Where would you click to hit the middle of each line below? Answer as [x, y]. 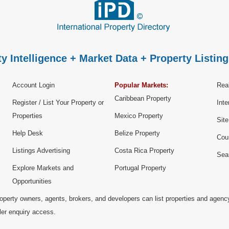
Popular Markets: [141, 85]
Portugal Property [140, 168]
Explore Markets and [43, 168]
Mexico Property [139, 116]
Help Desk [28, 133]
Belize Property [137, 133]
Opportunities [32, 181]
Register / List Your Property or [58, 103]
